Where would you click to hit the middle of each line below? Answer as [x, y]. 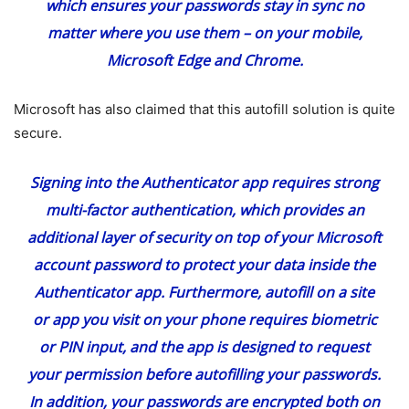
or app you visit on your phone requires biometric [204, 320]
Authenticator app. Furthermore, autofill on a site [204, 293]
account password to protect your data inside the [204, 265]
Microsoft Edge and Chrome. [204, 61]
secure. [38, 133]
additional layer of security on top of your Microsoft [204, 238]
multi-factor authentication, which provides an [204, 210]
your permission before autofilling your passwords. [204, 375]
